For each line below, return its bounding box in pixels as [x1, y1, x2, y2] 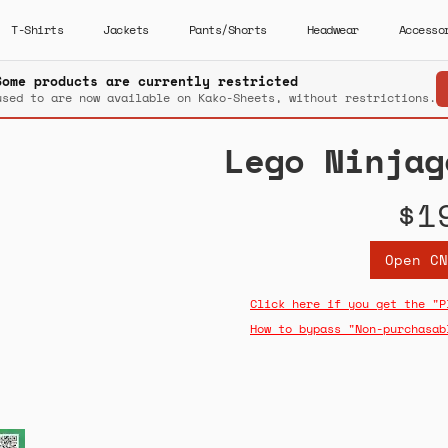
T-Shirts [11, 21, 63, 38]
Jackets [103, 21, 149, 38]
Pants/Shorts [188, 21, 267, 38]
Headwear [306, 21, 359, 38]
